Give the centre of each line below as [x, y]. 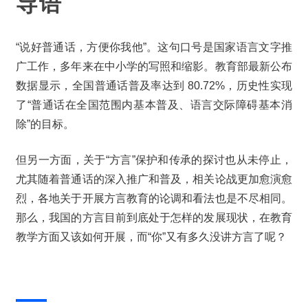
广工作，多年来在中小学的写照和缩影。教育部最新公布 [154, 66]
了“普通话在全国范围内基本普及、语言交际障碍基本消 [154, 104]
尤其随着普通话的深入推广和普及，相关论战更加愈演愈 [154, 179]
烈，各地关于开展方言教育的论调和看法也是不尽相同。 [154, 198]
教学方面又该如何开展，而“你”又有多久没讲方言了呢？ [151, 236]
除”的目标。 [45, 124]
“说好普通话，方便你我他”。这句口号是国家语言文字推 [154, 47]
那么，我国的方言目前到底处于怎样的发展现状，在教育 [154, 217]
